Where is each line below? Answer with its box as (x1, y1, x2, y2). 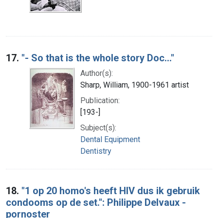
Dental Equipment (80, 134, 140, 144)
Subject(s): (80, 123, 116, 132)
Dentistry (80, 146, 111, 156)
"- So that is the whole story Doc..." (21, 52, 174, 64)
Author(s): (80, 68, 113, 78)
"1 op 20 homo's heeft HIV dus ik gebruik (21, 184, 200, 197)
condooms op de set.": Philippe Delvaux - (6, 196, 186, 208)
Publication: (80, 95, 120, 105)
